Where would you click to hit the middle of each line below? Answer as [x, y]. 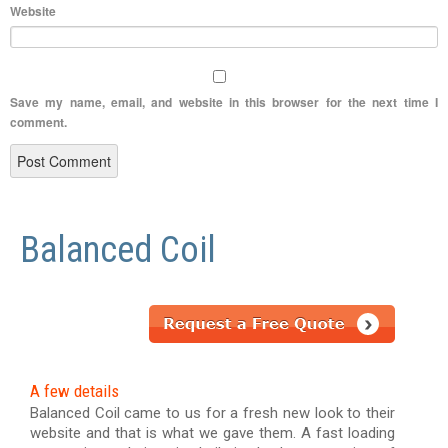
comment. [38, 121]
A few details [74, 390]
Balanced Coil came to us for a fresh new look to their [213, 412]
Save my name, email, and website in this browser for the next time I [224, 101]
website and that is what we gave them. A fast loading [213, 432]
